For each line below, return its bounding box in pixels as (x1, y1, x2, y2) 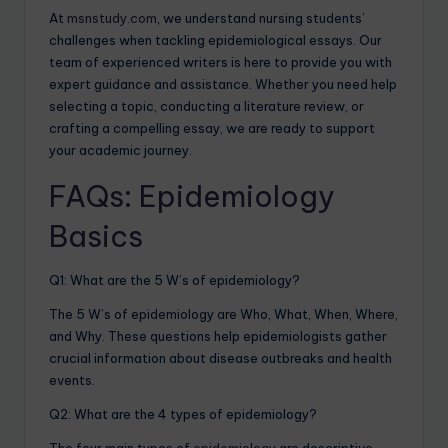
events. (49, 372, 95, 389)
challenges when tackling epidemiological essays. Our (49, 32, 382, 49)
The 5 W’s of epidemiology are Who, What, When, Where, (49, 306, 398, 323)
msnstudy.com (67, 10, 157, 27)
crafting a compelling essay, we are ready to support (49, 120, 375, 137)
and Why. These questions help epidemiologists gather (49, 328, 387, 345)
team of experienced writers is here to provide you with (49, 54, 392, 71)
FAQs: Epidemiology (49, 178, 335, 216)
